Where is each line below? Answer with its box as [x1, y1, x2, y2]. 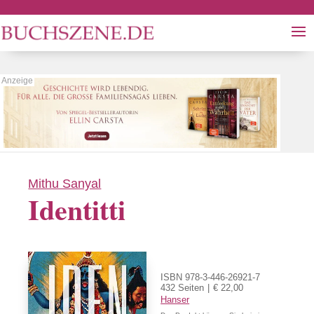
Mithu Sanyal [28, 177, 102, 191]
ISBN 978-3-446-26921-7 [161, 271, 261, 282]
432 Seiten [161, 282, 205, 293]
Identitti [28, 188, 126, 230]
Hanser [161, 294, 190, 305]
